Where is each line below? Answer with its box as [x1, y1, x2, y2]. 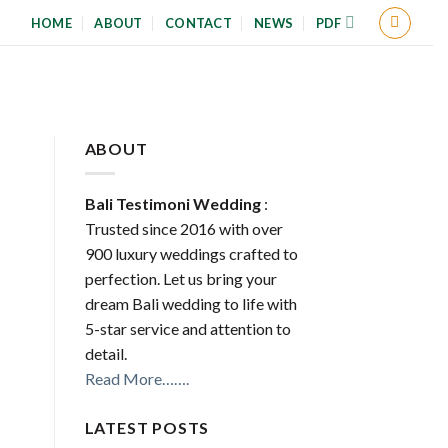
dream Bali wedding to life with [84, 293, 297, 313]
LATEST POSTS [84, 417, 210, 437]
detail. [84, 343, 127, 363]
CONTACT [165, 14, 232, 31]
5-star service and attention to [84, 318, 291, 338]
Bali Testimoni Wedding [84, 193, 261, 213]
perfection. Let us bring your [84, 268, 277, 288]
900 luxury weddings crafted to [84, 243, 298, 263]
